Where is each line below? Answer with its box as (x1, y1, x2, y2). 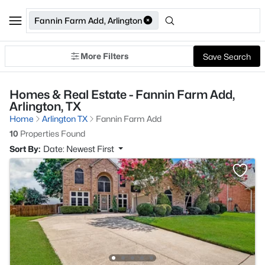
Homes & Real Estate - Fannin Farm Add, (9, 88, 235, 102)
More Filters (80, 51, 128, 61)
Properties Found (18, 128, 85, 138)
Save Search (203, 51, 251, 62)
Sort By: (9, 144, 40, 154)
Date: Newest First (43, 144, 116, 154)
